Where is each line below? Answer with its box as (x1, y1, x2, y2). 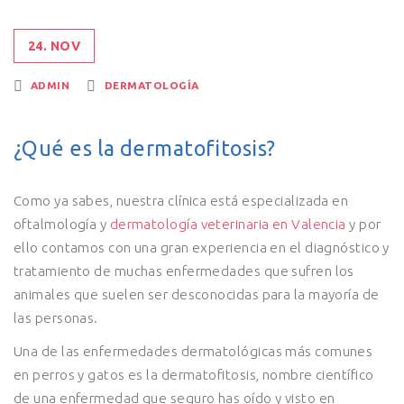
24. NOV (28, 39, 81, 53)
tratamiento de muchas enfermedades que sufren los (14, 263, 354, 279)
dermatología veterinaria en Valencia (109, 216, 346, 232)
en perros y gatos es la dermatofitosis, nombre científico (14, 367, 374, 382)
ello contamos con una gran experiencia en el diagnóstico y (14, 240, 390, 255)
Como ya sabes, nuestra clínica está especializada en (14, 193, 349, 208)
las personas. (14, 310, 98, 326)
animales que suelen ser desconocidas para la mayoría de (14, 287, 380, 302)
